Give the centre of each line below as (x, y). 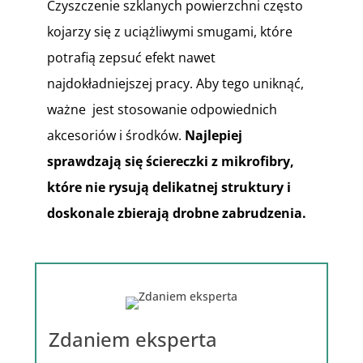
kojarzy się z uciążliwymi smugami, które (169, 32)
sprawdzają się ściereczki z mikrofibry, (170, 161)
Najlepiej (213, 135)
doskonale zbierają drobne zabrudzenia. (176, 213)
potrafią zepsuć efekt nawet (131, 58)
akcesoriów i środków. (115, 135)
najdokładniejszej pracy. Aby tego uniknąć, (175, 83)
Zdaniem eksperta (132, 339)
